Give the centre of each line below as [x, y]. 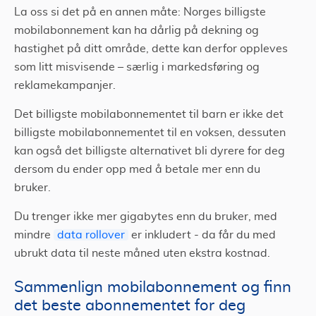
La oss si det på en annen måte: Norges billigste [140, 12]
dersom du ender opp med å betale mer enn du [137, 170]
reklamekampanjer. [66, 86]
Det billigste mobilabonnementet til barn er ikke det [149, 115]
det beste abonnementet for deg [130, 306]
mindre [34, 235]
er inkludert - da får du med [202, 235]
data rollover [91, 235]
